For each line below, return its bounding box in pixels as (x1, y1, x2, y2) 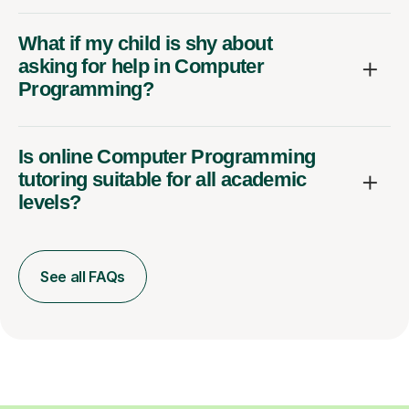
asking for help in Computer (18, 54, 265, 78)
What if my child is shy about (18, 31, 272, 55)
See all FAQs (40, 267, 126, 286)
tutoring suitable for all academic (18, 167, 307, 191)
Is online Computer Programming (18, 144, 316, 168)
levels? (18, 190, 81, 214)
